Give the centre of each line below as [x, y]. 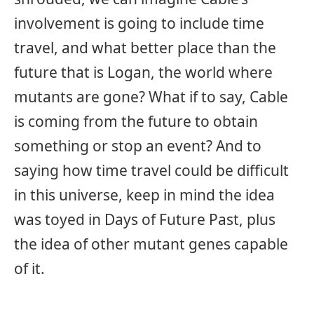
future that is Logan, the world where [143, 73]
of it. [29, 269]
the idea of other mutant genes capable [151, 244]
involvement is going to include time [139, 23]
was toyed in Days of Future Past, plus [145, 220]
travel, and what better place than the [145, 48]
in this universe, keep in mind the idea [144, 195]
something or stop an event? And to [138, 146]
